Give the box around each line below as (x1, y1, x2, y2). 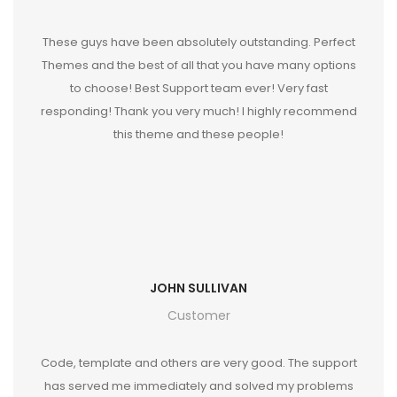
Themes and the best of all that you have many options (41, 57, 356, 74)
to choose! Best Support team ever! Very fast (69, 80, 328, 97)
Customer (167, 307, 230, 325)
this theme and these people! (113, 126, 284, 144)
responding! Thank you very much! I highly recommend (40, 103, 357, 121)
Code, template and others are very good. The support (40, 354, 357, 372)
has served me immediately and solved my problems (43, 378, 354, 395)
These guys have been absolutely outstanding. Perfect (42, 34, 355, 51)
